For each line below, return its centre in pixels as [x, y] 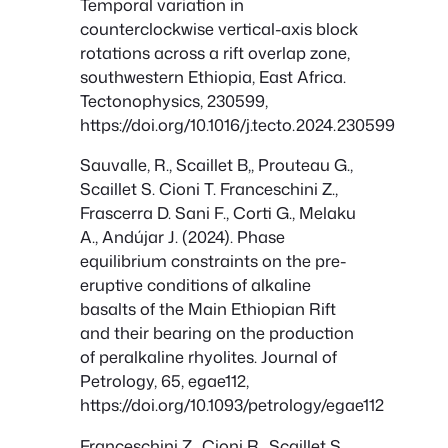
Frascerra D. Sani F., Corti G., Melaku [218, 213]
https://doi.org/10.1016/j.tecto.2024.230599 [237, 125]
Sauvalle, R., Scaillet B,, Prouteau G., [216, 165]
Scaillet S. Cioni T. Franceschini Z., [209, 189]
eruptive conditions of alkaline [195, 285]
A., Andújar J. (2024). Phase [182, 237]
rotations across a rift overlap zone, [215, 53]
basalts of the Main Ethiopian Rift [208, 309]
